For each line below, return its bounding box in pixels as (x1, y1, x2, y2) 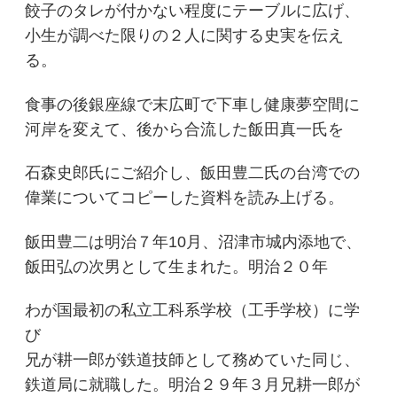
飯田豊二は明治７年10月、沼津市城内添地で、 (25, 232, 362, 251)
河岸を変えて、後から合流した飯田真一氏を (25, 120, 345, 138)
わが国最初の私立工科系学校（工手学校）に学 (25, 301, 361, 320)
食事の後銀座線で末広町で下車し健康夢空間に (25, 95, 361, 113)
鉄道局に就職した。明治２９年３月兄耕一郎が (25, 376, 361, 394)
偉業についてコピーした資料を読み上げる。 (25, 189, 345, 207)
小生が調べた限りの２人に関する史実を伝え (25, 26, 345, 44)
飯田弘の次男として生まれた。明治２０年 (25, 257, 329, 276)
